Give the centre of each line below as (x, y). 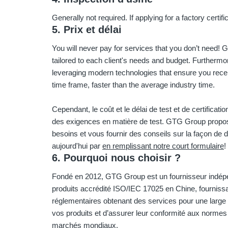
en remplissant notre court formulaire (163, 146)
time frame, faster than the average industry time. (133, 84)
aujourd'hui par (77, 146)
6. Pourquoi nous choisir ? (116, 158)
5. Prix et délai (87, 29)
